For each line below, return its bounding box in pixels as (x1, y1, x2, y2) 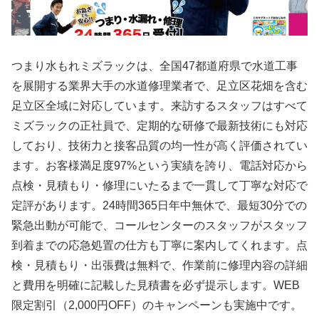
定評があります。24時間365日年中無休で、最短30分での (11, 199, 307, 211)
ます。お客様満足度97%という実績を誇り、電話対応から (11, 159, 308, 172)
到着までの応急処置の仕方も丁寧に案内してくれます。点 (11, 239, 308, 251)
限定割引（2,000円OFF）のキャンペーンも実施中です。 (11, 298, 302, 311)
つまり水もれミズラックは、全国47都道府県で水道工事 (11, 59, 298, 72)
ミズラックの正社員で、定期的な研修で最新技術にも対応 (11, 119, 308, 132)
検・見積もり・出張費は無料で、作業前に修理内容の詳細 (11, 258, 308, 271)
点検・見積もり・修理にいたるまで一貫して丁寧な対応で (11, 179, 308, 192)
